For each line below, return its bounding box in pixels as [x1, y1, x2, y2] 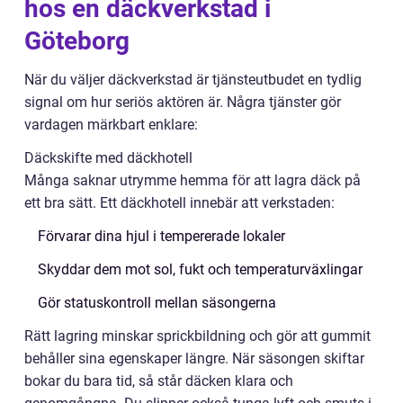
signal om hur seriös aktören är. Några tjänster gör [24, 93, 341, 111]
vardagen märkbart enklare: [24, 115, 198, 133]
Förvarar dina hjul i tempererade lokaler [38, 227, 285, 245]
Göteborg [24, 25, 130, 56]
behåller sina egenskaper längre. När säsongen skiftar [24, 349, 364, 367]
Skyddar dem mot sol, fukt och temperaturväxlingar [38, 260, 363, 278]
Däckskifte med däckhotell [24, 148, 193, 166]
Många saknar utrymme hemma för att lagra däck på [24, 171, 361, 189]
